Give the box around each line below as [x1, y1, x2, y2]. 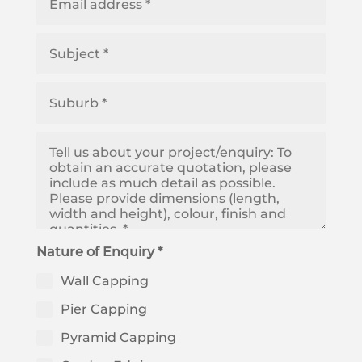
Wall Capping [60, 273, 149, 289]
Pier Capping [60, 301, 147, 318]
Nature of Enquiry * [36, 244, 162, 260]
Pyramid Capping [60, 330, 176, 346]
